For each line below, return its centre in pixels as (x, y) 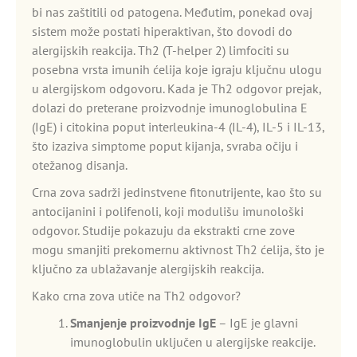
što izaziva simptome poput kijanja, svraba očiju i (165, 146)
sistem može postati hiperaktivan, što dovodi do (162, 31)
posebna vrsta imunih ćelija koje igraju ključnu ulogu (177, 69)
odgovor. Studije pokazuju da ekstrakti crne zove (163, 230)
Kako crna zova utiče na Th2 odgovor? (136, 296)
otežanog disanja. (80, 165)
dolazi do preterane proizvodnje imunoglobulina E (170, 108)
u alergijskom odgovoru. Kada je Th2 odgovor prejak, (177, 88)
